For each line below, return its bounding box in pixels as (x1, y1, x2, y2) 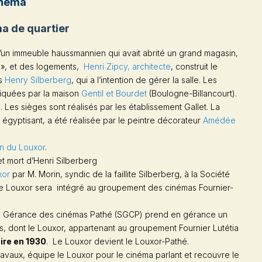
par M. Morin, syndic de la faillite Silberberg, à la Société (10, 168, 230, 179)
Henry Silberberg (5, 74, 71, 85)
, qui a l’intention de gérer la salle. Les (71, 74, 217, 85)
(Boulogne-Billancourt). (147, 88, 237, 98)
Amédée (203, 115, 236, 125)
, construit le (171, 61, 218, 71)
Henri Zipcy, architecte (84, 61, 171, 71)
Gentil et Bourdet (81, 88, 147, 98)
